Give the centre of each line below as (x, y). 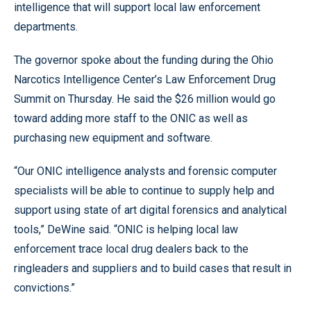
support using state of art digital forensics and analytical (150, 210)
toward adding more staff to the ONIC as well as (131, 118)
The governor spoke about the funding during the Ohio (144, 60)
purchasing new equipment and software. (113, 137)
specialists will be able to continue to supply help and (144, 190)
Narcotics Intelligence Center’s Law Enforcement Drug (145, 79)
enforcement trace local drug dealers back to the (131, 249)
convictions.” (44, 287)
